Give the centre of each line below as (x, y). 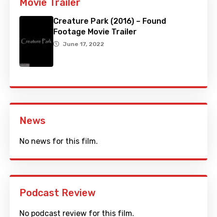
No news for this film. (59, 141)
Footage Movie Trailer (95, 32)
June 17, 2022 (84, 44)
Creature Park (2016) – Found (110, 21)
